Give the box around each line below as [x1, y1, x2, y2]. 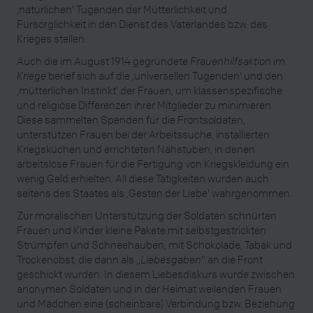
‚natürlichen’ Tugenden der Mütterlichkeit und [17, 1, 227, 16]
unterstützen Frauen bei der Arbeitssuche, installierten [17, 126, 270, 141]
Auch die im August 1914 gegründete [17, 53, 190, 68]
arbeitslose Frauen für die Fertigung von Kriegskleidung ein [17, 156, 289, 170]
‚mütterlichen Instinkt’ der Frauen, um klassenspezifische [17, 82, 282, 97]
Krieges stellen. [17, 31, 87, 45]
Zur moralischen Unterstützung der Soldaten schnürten [17, 208, 277, 222]
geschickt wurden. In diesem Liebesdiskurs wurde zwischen [17, 266, 295, 281]
